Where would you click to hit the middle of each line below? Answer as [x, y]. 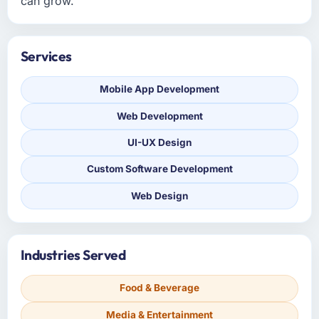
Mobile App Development [159, 89]
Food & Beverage [159, 288]
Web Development [159, 116]
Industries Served [73, 255]
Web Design [159, 195]
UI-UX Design [159, 143]
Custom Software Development [159, 169]
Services [46, 57]
